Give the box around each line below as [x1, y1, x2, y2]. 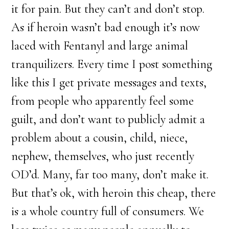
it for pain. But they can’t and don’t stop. [11, 2, 205, 16]
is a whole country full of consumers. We [11, 204, 204, 219]
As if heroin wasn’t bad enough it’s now [11, 20, 200, 35]
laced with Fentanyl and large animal [11, 38, 189, 53]
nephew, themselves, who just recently [11, 149, 195, 164]
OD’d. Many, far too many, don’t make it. [11, 167, 209, 182]
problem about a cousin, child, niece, [11, 130, 188, 145]
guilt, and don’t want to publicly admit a [11, 112, 205, 127]
